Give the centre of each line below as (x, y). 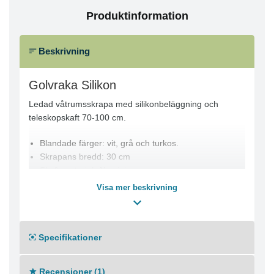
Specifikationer (69, 238)
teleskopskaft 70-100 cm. (77, 118)
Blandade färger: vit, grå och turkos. (110, 143)
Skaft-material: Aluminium (89, 170)
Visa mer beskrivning (137, 188)
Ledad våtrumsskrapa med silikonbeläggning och (124, 104)
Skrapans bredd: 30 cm (85, 157)
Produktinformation (137, 16)
